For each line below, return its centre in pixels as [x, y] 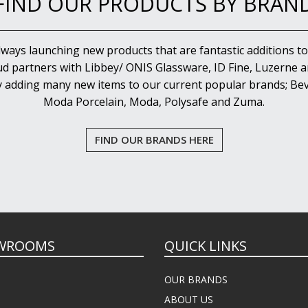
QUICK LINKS [206, 246]
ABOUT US [189, 300]
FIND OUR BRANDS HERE [154, 140]
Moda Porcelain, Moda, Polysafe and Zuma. [154, 102]
